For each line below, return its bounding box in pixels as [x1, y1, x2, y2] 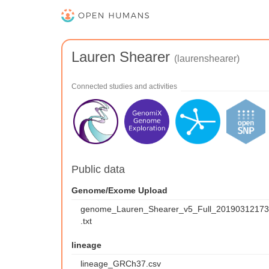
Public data [71, 163, 125, 175]
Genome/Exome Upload [71, 186, 168, 195]
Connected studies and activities [71, 82, 177, 91]
